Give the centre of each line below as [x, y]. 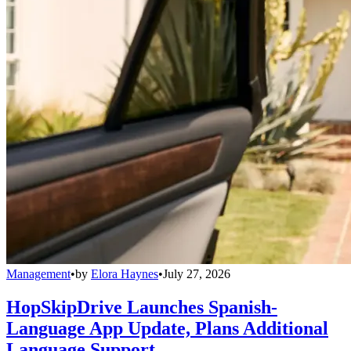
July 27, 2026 [197, 274]
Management [38, 274]
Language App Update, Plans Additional [167, 329]
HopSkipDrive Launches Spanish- [142, 308]
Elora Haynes [125, 274]
